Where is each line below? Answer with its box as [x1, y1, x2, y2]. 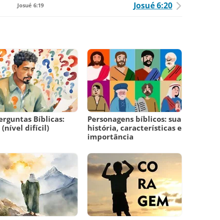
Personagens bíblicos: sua [87, 114, 182, 124]
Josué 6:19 [17, 1, 44, 9]
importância [87, 132, 134, 142]
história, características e [87, 123, 182, 133]
